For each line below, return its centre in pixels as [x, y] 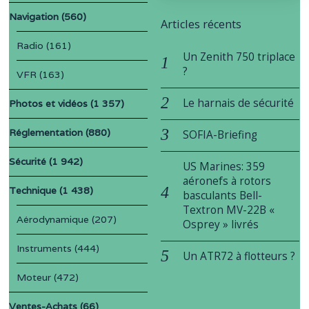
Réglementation [46, 132]
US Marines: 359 [224, 166]
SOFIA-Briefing [220, 134]
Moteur [34, 277]
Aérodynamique [53, 219]
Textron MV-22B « [229, 210]
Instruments [44, 248]
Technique [33, 190]
